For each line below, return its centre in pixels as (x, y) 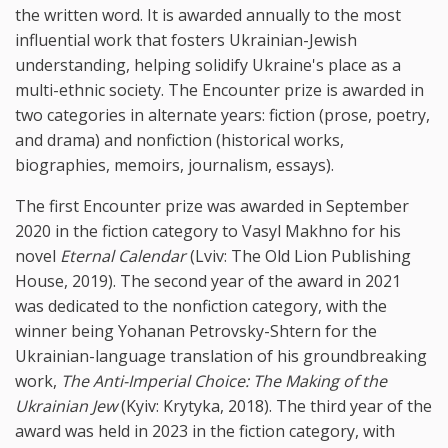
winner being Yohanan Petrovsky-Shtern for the (196, 330)
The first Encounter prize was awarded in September (212, 205)
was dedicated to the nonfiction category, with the (201, 305)
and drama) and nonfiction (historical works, (179, 139)
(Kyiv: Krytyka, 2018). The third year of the (274, 405)
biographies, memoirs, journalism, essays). (174, 164)
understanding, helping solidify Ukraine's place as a (208, 64)
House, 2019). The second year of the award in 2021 (208, 280)
